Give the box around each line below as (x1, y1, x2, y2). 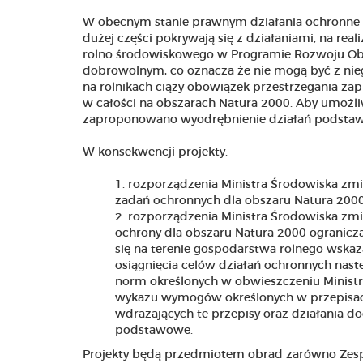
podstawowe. (115, 325, 193, 337)
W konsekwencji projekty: (83, 147, 228, 159)
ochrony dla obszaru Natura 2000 (115, 228, 310, 240)
